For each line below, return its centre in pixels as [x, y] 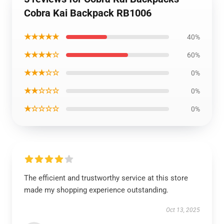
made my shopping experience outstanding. [96, 190]
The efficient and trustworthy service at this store [106, 178]
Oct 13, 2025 [183, 210]
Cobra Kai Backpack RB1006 [88, 13]
